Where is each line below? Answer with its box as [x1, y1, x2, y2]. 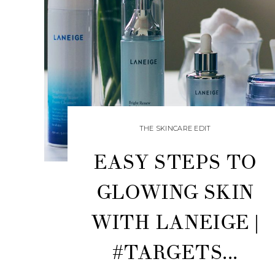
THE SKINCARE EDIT [139, 124, 211, 133]
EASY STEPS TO [93, 150, 257, 176]
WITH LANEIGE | [90, 210, 260, 236]
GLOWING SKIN [96, 180, 254, 206]
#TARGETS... [112, 240, 238, 266]
